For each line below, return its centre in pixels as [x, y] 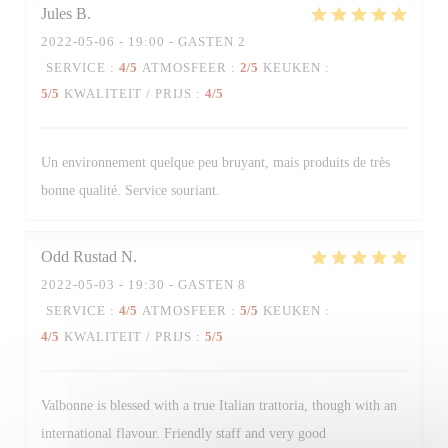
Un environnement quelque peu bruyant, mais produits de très [215, 162]
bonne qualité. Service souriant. [130, 190]
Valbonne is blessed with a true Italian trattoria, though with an [219, 405]
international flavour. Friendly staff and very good [183, 433]
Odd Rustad [79, 256]
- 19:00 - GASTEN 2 [180, 41]
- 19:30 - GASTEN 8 [180, 284]
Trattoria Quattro [224, 82]
